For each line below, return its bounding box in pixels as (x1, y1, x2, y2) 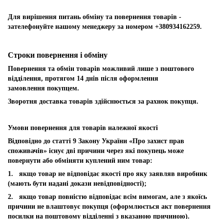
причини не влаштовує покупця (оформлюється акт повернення (8, 202, 211, 210)
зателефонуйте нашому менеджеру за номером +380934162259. (8, 22, 202, 30)
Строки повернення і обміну (8, 50, 108, 60)
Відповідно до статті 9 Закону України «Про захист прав (8, 137, 184, 145)
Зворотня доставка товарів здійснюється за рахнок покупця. (8, 97, 198, 105)
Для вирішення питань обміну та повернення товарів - (8, 13, 181, 21)
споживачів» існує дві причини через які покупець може (8, 147, 184, 154)
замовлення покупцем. (8, 84, 79, 92)
